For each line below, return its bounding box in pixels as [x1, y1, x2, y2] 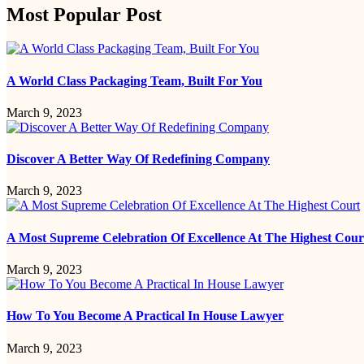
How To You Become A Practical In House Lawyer [6, 309, 284, 323]
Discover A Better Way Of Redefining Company [6, 152, 270, 167]
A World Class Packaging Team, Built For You [6, 73, 262, 88]
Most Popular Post [6, 3, 162, 25]
